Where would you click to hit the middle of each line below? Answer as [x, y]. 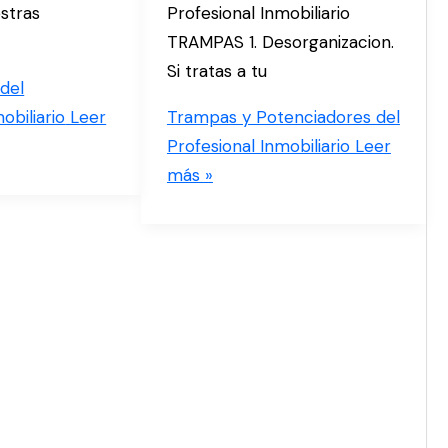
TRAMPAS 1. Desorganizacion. [280, 42]
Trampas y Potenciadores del [283, 117]
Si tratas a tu [216, 71]
